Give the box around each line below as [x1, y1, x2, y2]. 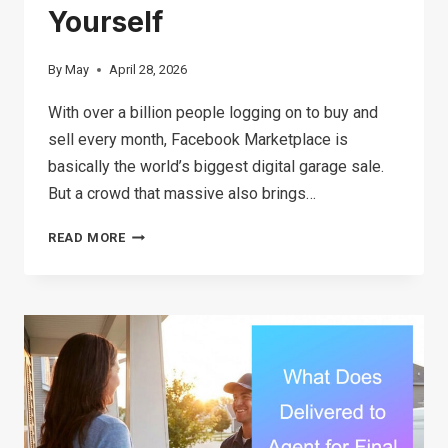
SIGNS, [124, 417, 171, 433]
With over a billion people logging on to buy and [48, 103, 378, 123]
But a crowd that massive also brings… [48, 184, 316, 204]
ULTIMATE [124, 255, 192, 271]
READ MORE [48, 230, 126, 246]
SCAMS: [124, 390, 179, 406]
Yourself [48, 5, 163, 40]
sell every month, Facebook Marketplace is [48, 130, 348, 150]
